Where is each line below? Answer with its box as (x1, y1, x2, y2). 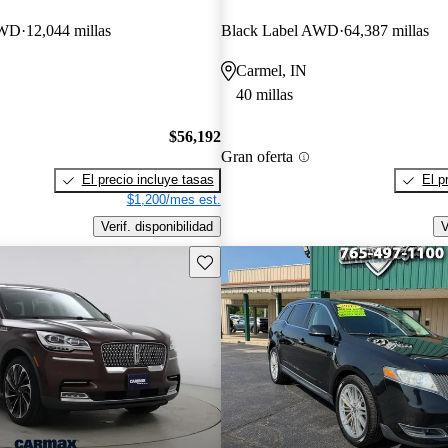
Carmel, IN (235, 61, 307, 79)
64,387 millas (343, 21, 429, 39)
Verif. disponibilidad (100, 219, 213, 235)
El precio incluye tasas (81, 172, 214, 188)
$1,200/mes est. (126, 192, 221, 208)
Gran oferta (220, 148, 293, 166)
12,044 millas (26, 21, 111, 39)
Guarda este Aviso (195, 252, 304, 268)
